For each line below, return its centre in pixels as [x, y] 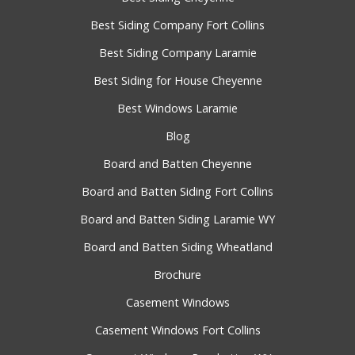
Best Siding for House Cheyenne [177, 81]
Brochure [177, 275]
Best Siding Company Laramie [177, 53]
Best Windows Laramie [177, 109]
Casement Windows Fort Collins [177, 330]
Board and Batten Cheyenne [177, 164]
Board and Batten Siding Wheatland [177, 247]
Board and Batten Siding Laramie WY [177, 219]
